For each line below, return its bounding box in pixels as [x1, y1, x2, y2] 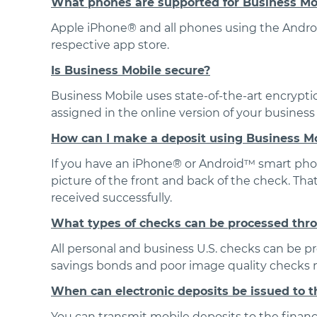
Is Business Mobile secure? [51, 64, 210, 77]
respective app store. [51, 38, 169, 52]
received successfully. [51, 191, 172, 204]
